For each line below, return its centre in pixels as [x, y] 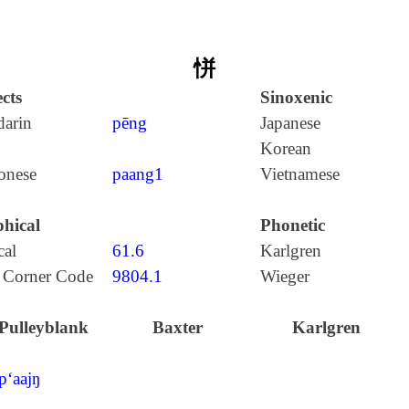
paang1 [137, 174]
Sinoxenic [296, 97]
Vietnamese [299, 174]
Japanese [290, 123]
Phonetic [292, 225]
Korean [285, 148]
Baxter [178, 327]
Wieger [284, 276]
